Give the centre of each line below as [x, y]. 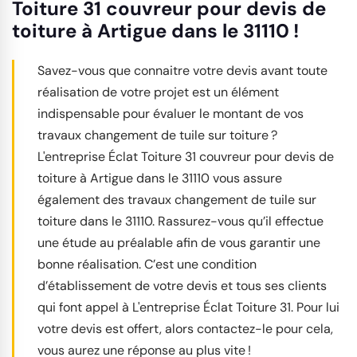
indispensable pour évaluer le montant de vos [171, 114]
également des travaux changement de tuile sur [177, 200]
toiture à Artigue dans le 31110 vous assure [160, 178]
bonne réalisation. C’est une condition [147, 265]
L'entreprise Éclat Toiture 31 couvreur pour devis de [186, 157]
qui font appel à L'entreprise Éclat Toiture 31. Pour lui [188, 308]
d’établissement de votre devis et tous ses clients [182, 286]
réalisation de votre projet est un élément [158, 92]
